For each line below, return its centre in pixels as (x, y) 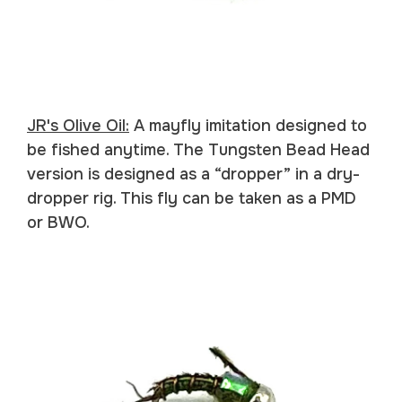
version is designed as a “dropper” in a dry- (193, 174)
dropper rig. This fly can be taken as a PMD (192, 198)
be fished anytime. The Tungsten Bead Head (198, 149)
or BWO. (58, 222)
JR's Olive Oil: (78, 125)
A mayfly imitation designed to (248, 125)
